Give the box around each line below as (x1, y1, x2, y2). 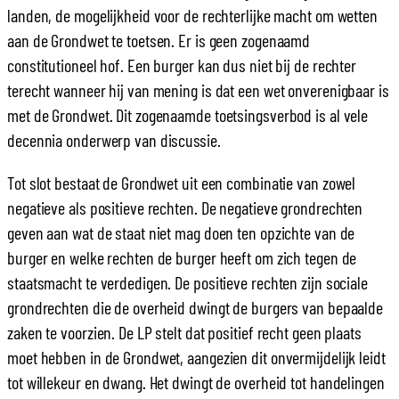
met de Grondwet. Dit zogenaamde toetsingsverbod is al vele (7, 104, 369, 126)
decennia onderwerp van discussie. (7, 129, 221, 151)
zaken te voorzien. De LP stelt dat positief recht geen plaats (7, 322, 362, 344)
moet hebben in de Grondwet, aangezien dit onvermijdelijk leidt (7, 346, 386, 369)
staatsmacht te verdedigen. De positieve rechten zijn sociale (7, 272, 368, 294)
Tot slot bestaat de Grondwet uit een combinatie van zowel (7, 172, 356, 194)
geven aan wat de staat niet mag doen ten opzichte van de (7, 222, 355, 244)
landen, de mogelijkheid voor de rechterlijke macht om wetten (7, 4, 378, 27)
